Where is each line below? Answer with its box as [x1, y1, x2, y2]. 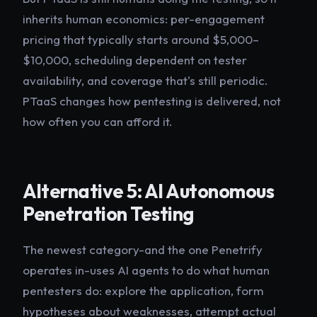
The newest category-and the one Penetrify [23, 242, 263, 258]
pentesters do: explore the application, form [23, 283, 264, 299]
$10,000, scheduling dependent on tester [23, 52, 247, 67]
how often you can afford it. [23, 113, 173, 129]
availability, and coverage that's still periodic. [23, 72, 268, 88]
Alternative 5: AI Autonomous [23, 178, 274, 203]
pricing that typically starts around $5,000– [23, 31, 259, 47]
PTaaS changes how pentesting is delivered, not [23, 93, 281, 108]
